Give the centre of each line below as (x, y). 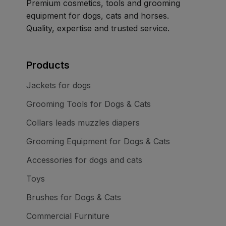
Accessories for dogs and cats (84, 160)
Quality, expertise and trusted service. (98, 29)
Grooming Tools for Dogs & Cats (89, 104)
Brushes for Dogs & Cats (74, 197)
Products (48, 65)
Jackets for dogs (59, 86)
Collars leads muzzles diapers (83, 123)
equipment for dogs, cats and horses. (98, 16)
